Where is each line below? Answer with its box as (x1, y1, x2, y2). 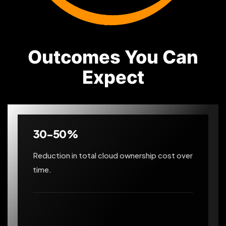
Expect (82, 66, 144, 89)
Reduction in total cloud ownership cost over (33, 150, 193, 160)
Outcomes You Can (28, 46, 198, 69)
